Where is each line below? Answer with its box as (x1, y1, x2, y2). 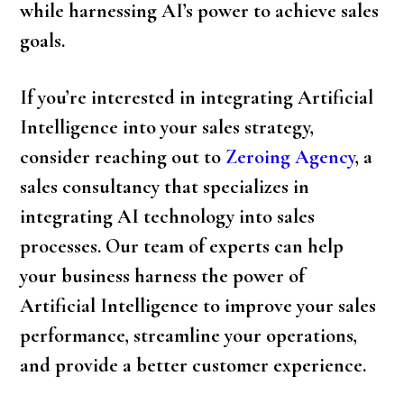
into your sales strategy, (118, 115, 315, 139)
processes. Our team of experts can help (20, 234, 344, 258)
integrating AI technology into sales (20, 205, 316, 228)
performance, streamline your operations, (20, 324, 358, 347)
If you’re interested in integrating (20, 86, 298, 109)
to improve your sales (198, 294, 377, 317)
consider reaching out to (20, 145, 226, 169)
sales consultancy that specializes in (20, 175, 310, 198)
